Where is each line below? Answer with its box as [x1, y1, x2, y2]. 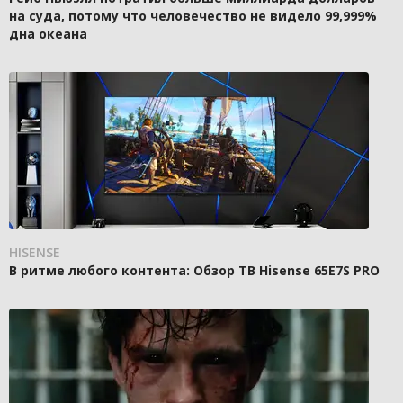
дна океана [9, 25, 87, 43]
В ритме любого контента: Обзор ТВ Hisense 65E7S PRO [9, 262, 380, 280]
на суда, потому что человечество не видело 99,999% [9, 7, 377, 25]
